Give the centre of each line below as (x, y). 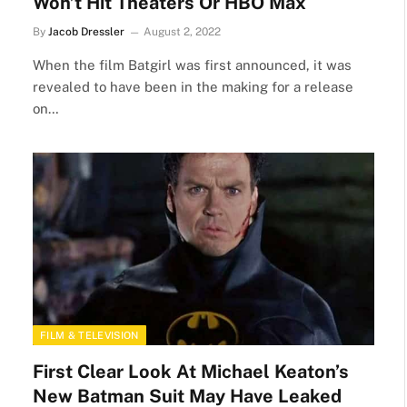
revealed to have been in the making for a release (193, 87)
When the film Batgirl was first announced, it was (192, 65)
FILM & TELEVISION (89, 335)
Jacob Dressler (86, 32)
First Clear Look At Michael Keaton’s (191, 371)
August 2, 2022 (182, 32)
